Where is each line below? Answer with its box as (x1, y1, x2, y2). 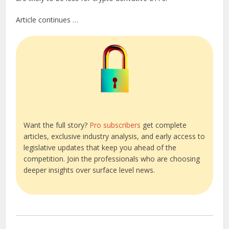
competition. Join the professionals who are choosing (24, 154, 200, 164)
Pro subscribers (89, 120, 141, 130)
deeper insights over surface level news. (24, 165, 155, 175)
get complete (141, 120, 187, 130)
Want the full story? (24, 120, 90, 130)
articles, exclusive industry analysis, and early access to (24, 131, 205, 142)
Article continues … (16, 15, 79, 25)
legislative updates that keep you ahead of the (24, 143, 177, 153)
